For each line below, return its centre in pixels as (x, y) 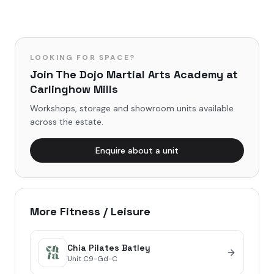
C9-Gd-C (100, 259)
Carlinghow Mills (74, 89)
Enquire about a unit (137, 150)
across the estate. (67, 122)
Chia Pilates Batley (109, 248)
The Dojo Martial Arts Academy (139, 74)
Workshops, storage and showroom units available (132, 108)
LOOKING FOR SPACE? (83, 57)
